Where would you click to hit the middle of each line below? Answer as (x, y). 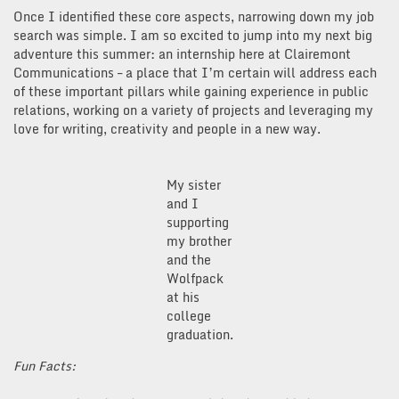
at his (183, 297)
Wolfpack (195, 279)
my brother (199, 241)
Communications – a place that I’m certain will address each (195, 73)
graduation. (199, 335)
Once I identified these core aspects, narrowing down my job (194, 17)
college (188, 316)
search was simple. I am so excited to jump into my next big (193, 36)
